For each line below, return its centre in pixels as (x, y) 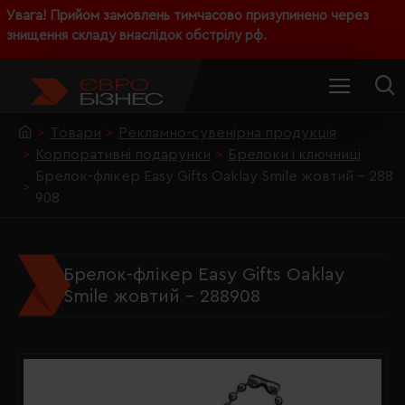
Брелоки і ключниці (294, 155)
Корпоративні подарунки (123, 155)
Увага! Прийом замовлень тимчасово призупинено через (188, 16)
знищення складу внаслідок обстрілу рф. (137, 36)
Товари (75, 133)
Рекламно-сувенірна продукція (227, 133)
